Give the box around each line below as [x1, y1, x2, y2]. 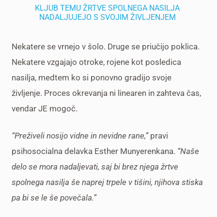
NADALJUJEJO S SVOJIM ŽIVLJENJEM [39, 12, 176, 22]
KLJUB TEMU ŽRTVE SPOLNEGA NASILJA [35, 3, 180, 13]
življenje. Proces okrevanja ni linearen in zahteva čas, [12, 88, 201, 98]
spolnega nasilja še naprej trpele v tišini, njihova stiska [12, 177, 203, 187]
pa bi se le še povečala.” [12, 192, 96, 202]
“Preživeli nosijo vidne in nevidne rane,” [12, 130, 150, 140]
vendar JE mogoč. [12, 103, 77, 113]
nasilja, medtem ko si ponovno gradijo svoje [12, 72, 171, 82]
